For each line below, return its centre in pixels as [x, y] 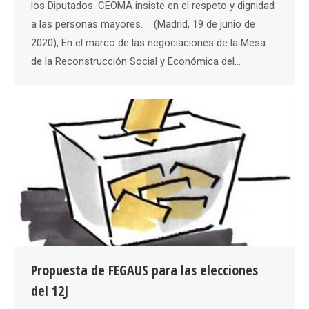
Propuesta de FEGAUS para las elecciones [144, 270]
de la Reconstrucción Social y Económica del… [136, 62]
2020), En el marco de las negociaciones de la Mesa [148, 43]
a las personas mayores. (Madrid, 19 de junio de [143, 24]
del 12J [50, 290]
